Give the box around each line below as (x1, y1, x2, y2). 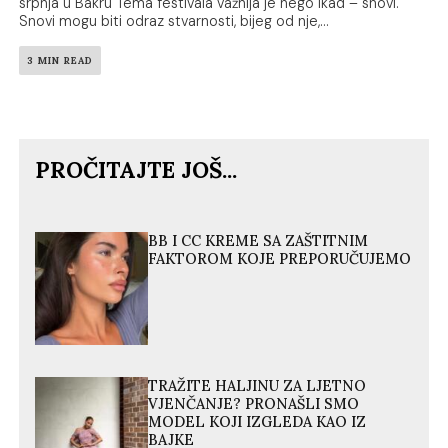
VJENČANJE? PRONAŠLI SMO (148, 395, 360, 414)
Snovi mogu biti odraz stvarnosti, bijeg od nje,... (19, 12, 330, 31)
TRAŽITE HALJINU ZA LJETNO (148, 377, 367, 396)
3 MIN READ (27, 54, 94, 68)
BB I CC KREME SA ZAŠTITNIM (148, 232, 369, 251)
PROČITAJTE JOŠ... (35, 155, 238, 185)
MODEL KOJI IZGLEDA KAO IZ (148, 413, 367, 432)
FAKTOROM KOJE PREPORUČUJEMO (148, 250, 412, 269)
